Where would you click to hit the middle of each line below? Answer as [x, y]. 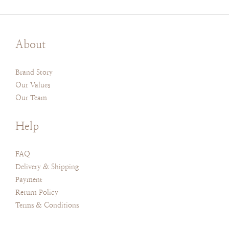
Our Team [31, 98]
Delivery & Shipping [47, 167]
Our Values [33, 85]
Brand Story [34, 72]
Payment [29, 179]
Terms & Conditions [47, 205]
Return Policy [37, 192]
